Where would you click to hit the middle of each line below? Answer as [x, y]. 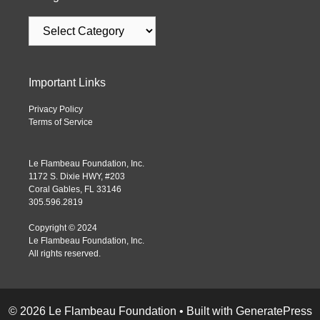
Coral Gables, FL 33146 [75, 190]
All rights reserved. [65, 254]
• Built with [206, 311]
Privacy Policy [56, 110]
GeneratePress [274, 311]
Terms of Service [61, 122]
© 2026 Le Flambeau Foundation [92, 311]
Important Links [67, 83]
